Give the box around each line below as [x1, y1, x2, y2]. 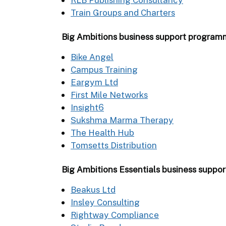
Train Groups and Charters [71, 7, 175, 18]
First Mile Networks [71, 89, 148, 100]
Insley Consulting [71, 197, 140, 207]
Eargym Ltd [71, 77, 118, 87]
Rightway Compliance [71, 209, 159, 220]
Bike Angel [71, 51, 114, 62]
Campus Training [71, 64, 138, 75]
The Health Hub [71, 127, 134, 138]
